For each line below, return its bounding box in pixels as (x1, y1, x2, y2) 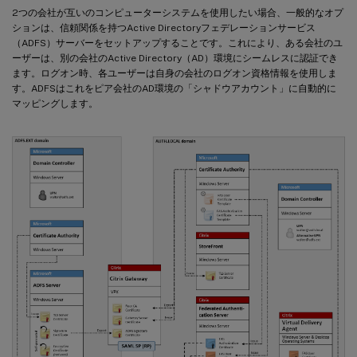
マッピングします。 (12, 97, 98, 109)
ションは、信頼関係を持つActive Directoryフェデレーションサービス (12, 22, 316, 33)
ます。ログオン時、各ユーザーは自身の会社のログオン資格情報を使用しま (12, 67, 337, 79)
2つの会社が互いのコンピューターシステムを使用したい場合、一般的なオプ (12, 6, 343, 18)
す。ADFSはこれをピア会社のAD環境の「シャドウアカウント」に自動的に (12, 82, 336, 94)
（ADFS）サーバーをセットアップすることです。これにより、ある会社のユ (12, 37, 343, 49)
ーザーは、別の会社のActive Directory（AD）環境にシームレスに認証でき (12, 52, 338, 64)
